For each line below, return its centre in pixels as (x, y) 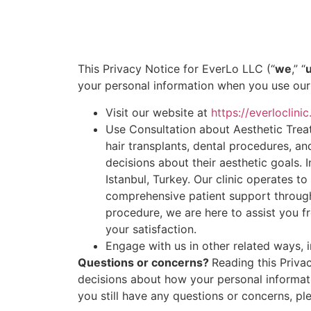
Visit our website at (158, 112)
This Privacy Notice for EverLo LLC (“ (176, 69)
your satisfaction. (151, 229)
